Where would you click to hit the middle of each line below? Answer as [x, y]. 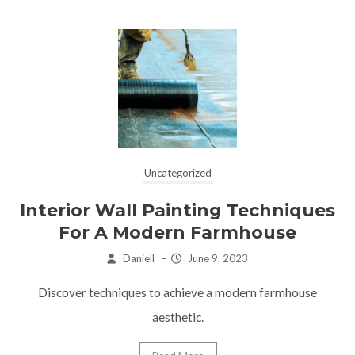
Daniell [138, 258]
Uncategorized [177, 172]
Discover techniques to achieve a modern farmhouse [177, 292]
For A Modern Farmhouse [177, 232]
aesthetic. [177, 317]
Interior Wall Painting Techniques [177, 210]
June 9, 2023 [218, 258]
